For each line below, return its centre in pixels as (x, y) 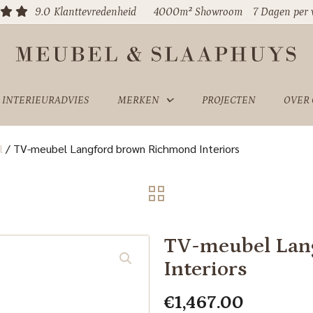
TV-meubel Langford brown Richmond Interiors (126, 148)
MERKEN (138, 100)
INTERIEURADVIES (45, 100)
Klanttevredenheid (95, 12)
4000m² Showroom (198, 12)
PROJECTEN (228, 100)
